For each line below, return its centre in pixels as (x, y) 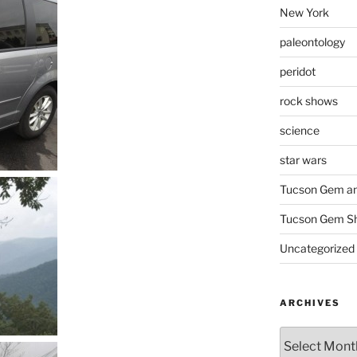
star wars (303, 160)
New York (304, 12)
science (299, 130)
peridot (297, 71)
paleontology (312, 42)
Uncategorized (317, 248)
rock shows (308, 101)
